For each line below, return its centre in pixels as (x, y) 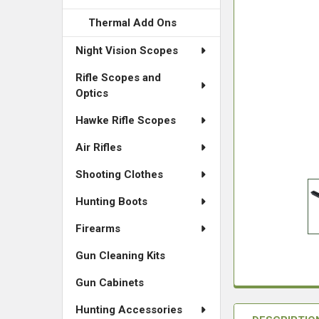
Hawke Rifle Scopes (126, 120)
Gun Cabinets (110, 283)
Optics (92, 93)
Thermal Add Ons (132, 23)
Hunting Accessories (129, 310)
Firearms (98, 229)
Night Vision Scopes (127, 51)
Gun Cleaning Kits (120, 256)
